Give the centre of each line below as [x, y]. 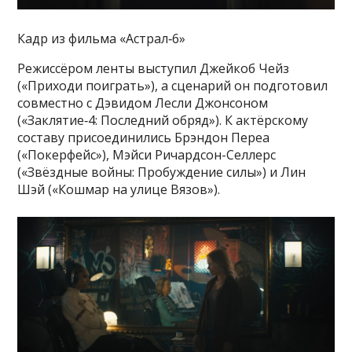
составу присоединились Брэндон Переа [144, 138]
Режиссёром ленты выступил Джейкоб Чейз [154, 69]
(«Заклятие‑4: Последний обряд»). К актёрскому [163, 121]
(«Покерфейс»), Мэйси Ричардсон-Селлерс [147, 155]
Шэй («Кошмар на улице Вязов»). [119, 190]
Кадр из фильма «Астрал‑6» [102, 39]
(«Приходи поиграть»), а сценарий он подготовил [173, 86]
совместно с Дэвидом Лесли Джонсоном [143, 103]
